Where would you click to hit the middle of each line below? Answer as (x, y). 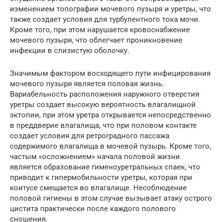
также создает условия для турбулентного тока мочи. (105, 20)
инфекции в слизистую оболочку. (70, 51)
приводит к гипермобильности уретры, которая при (101, 178)
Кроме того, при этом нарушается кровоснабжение (100, 30)
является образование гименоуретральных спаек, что (105, 167)
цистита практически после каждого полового (93, 209)
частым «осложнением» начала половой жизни (95, 157)
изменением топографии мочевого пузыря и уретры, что (111, 9)
